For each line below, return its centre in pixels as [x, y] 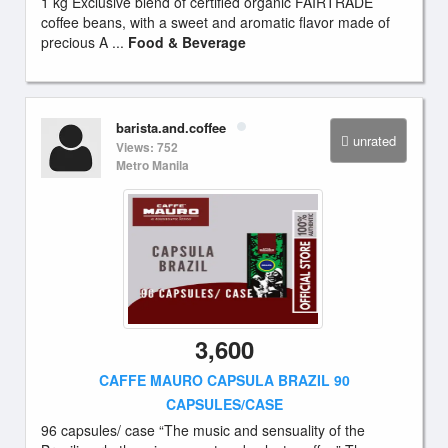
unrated [374, 140]
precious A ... [84, 42]
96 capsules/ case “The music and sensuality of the [203, 430]
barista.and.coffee [171, 127]
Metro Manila [152, 165]
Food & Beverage [187, 42]
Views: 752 [147, 147]
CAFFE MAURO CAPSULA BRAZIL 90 [224, 380]
